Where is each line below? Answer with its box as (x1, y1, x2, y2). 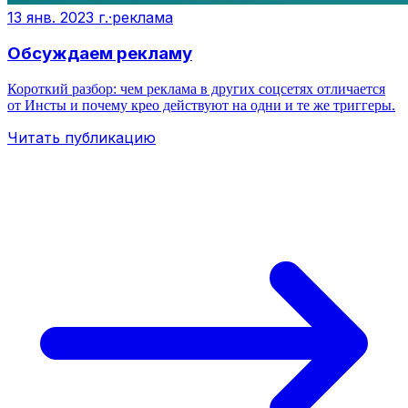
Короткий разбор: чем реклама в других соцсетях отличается (7, 81, 385, 97)
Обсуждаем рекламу (7, 43, 192, 65)
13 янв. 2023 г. (7, 7, 108, 26)
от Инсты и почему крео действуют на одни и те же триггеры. (7, 97, 395, 114)
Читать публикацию (7, 128, 156, 148)
